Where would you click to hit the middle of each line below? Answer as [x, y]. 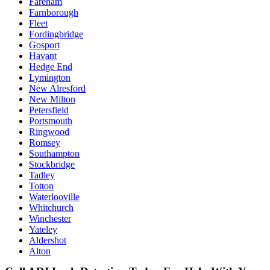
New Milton [52, 99]
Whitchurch [51, 207]
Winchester [50, 218]
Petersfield [49, 110]
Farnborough [54, 12]
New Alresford [57, 88]
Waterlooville [54, 196]
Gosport [44, 45]
